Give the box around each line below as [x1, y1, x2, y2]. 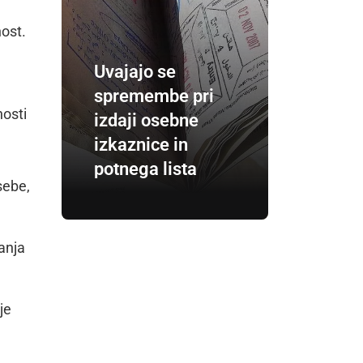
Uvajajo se [94, 61, 176, 82]
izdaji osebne [94, 109, 199, 130]
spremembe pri [94, 85, 214, 106]
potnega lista [94, 158, 197, 179]
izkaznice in [94, 134, 188, 155]
